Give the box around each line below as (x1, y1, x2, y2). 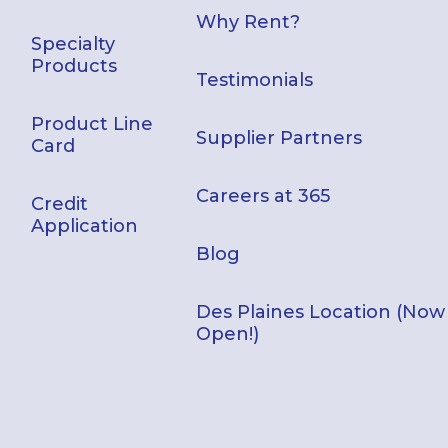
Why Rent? (196, 11, 301, 34)
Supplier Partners (196, 127, 363, 150)
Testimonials (196, 69, 314, 92)
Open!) (196, 323, 260, 346)
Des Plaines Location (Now (196, 301, 446, 324)
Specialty (31, 33, 116, 56)
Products (31, 55, 118, 78)
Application (31, 215, 139, 238)
